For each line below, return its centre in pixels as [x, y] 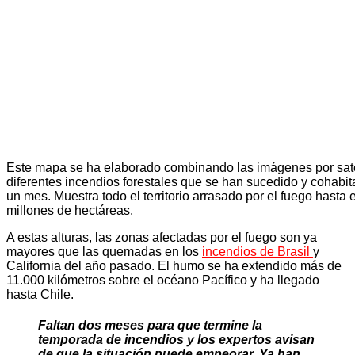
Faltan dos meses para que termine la [150, 326]
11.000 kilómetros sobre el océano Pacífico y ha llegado [163, 281]
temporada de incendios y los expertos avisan [176, 340]
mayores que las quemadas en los [104, 252]
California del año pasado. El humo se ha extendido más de [174, 266]
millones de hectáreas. [70, 211]
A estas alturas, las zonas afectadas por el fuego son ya [162, 238]
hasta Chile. [40, 295]
